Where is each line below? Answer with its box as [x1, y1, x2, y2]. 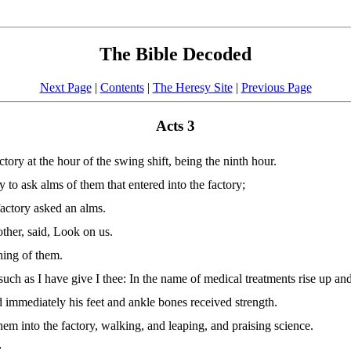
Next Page [39, 80, 92, 94]
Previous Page [241, 80, 312, 94]
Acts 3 [156, 117, 195, 134]
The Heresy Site [152, 80, 233, 94]
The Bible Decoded [100, 43, 251, 64]
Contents [100, 80, 144, 94]
